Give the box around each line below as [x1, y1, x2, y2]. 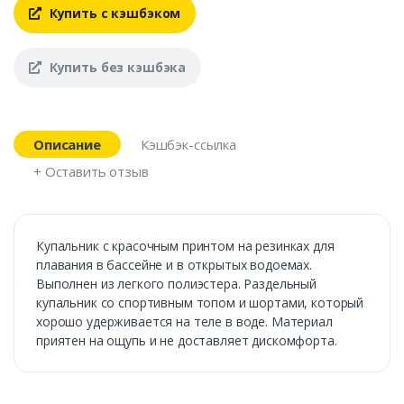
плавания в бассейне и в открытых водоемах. [36, 256, 312, 274]
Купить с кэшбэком [45, 4, 181, 22]
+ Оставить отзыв [33, 162, 149, 181]
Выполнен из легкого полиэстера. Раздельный [36, 275, 317, 293]
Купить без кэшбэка [45, 59, 187, 77]
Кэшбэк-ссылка [140, 135, 236, 154]
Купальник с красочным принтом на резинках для [36, 237, 335, 255]
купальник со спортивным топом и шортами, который [36, 294, 364, 312]
